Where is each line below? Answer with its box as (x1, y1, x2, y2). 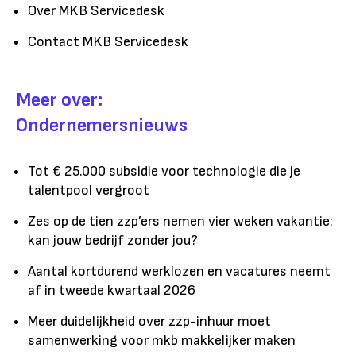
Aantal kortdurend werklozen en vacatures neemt (28, 262, 331, 280)
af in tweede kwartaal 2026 (28, 281, 195, 299)
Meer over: (16, 87, 103, 111)
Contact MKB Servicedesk (28, 33, 188, 50)
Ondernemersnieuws (16, 113, 188, 137)
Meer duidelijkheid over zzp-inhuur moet (28, 312, 271, 330)
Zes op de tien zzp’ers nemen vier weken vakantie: (28, 212, 333, 230)
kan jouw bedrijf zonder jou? (28, 231, 198, 249)
